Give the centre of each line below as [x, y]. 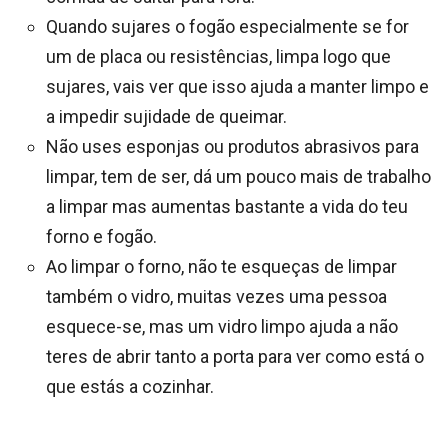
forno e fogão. [101, 236]
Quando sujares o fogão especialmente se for [227, 26]
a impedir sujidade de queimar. [166, 116]
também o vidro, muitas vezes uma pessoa [216, 296]
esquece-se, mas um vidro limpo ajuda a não [222, 326]
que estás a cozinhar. [130, 386]
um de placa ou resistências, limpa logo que [218, 56]
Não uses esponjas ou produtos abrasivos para [232, 146]
